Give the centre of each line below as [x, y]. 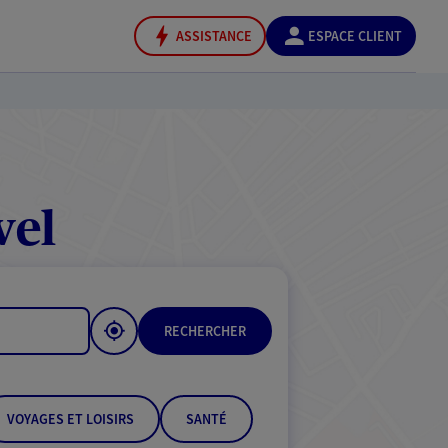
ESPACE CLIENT [355, 36]
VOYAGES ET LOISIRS [70, 419]
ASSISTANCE [214, 36]
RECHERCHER [205, 331]
